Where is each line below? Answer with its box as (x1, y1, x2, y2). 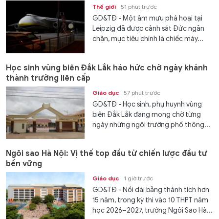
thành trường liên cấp (6, 73, 90, 83)
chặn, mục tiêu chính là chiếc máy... (92, 35, 204, 44)
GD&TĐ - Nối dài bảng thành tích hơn (92, 185, 210, 194)
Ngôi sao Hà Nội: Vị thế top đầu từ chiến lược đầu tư (6, 148, 207, 158)
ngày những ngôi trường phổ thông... (92, 120, 211, 129)
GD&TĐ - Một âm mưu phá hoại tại (92, 14, 203, 23)
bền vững (6, 158, 42, 169)
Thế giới (92, 3, 116, 11)
